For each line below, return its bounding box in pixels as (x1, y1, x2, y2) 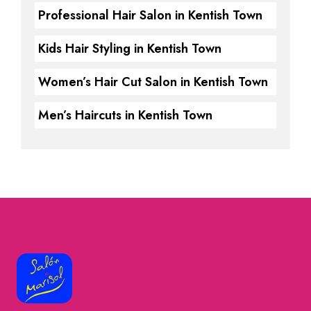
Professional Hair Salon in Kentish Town (38, 6, 262, 24)
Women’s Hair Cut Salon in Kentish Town (38, 72, 268, 91)
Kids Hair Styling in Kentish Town (38, 39, 221, 58)
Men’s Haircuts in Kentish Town (38, 106, 212, 124)
